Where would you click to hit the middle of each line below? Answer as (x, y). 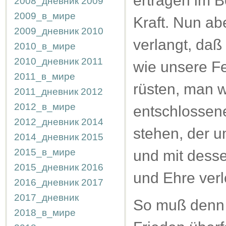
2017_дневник (46, 197)
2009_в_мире (45, 16)
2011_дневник (46, 92)
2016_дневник (46, 182)
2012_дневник (46, 122)
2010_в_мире (45, 46)
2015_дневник (46, 167)
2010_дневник (46, 61)
